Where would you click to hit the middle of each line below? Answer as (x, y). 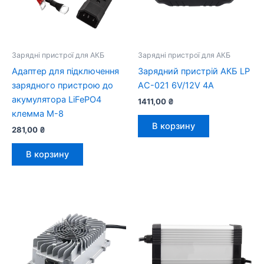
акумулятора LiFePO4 (57, 99)
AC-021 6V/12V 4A (176, 85)
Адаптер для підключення (65, 71)
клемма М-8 (38, 113)
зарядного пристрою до (62, 85)
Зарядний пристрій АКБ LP (194, 71)
